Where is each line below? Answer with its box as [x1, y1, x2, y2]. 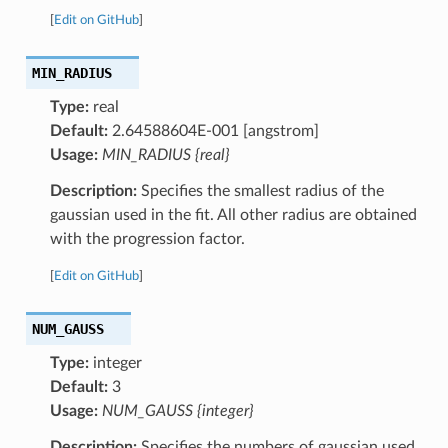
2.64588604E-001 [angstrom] [107, 122, 319, 139]
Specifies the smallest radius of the [136, 182, 384, 199]
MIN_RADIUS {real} [101, 146, 230, 163]
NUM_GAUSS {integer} [101, 402, 254, 419]
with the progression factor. [49, 230, 245, 247]
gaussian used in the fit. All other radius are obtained [49, 206, 417, 223]
